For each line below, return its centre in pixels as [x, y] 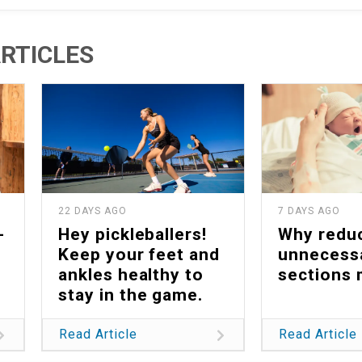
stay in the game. [131, 295]
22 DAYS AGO [93, 211]
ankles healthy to [131, 275]
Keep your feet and [139, 255]
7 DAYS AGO [309, 211]
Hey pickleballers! [133, 235]
